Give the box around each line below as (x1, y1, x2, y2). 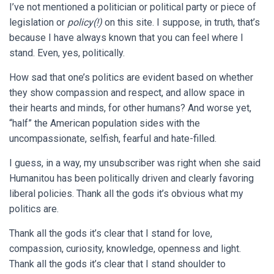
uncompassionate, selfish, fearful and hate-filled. (9, 133, 217, 145)
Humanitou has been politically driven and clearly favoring (9, 172, 254, 185)
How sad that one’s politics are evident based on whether (9, 72, 253, 84)
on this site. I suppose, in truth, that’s (102, 17, 260, 29)
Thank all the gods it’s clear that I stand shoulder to (9, 258, 226, 270)
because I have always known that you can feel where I (9, 32, 243, 44)
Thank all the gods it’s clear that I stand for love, (9, 228, 212, 240)
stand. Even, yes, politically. (9, 47, 127, 59)
